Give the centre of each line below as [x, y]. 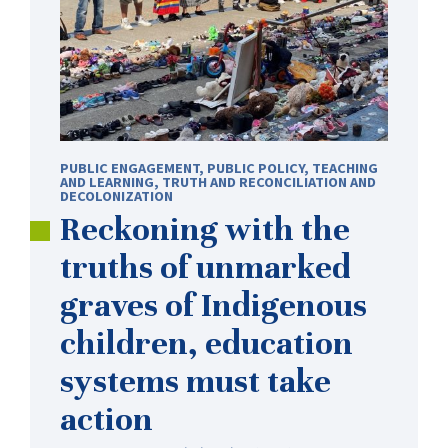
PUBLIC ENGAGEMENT [129, 167]
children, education [206, 342]
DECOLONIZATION [116, 195]
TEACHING [345, 167]
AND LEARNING [107, 181]
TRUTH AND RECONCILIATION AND [269, 181]
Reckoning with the [205, 228]
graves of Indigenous [213, 304]
